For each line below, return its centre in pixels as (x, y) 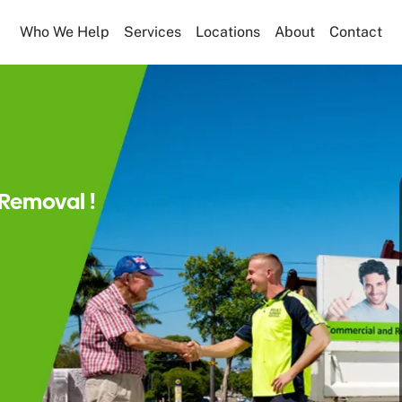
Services (152, 32)
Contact (355, 32)
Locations (227, 32)
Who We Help (64, 32)
